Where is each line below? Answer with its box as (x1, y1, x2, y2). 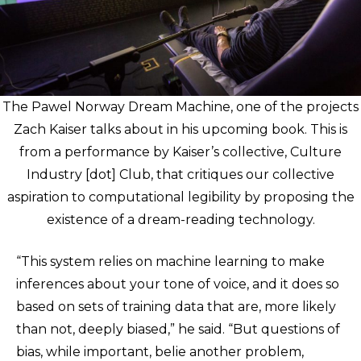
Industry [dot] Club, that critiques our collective (27, 167, 334, 182)
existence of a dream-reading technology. (46, 212, 315, 227)
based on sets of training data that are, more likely (16, 299, 336, 314)
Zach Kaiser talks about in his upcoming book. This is (14, 122, 347, 137)
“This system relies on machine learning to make (16, 254, 325, 269)
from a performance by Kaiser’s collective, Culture (19, 144, 342, 160)
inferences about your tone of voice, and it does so (16, 276, 339, 292)
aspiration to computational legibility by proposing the (6, 189, 355, 205)
